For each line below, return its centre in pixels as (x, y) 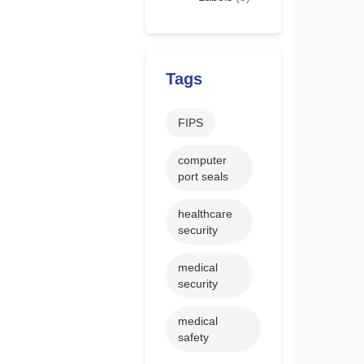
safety (193, 337)
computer (202, 160)
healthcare (205, 214)
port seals (203, 176)
